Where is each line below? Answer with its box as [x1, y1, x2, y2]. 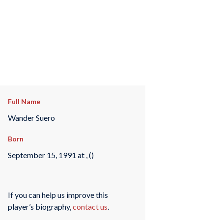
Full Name [7, 97, 40, 106]
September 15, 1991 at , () [7, 150, 94, 160]
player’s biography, [7, 201, 73, 211]
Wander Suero [7, 112, 55, 122]
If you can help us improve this [7, 190, 108, 199]
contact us [72, 201, 108, 211]
